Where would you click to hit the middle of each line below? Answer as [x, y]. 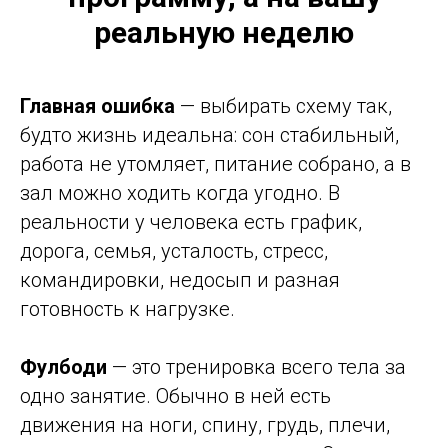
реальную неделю [224, 33]
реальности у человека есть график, [191, 222]
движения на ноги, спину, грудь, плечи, [205, 425]
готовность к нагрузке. [127, 309]
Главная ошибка [97, 106]
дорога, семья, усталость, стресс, [174, 251]
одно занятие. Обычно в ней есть [175, 396]
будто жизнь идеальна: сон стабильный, [209, 135]
